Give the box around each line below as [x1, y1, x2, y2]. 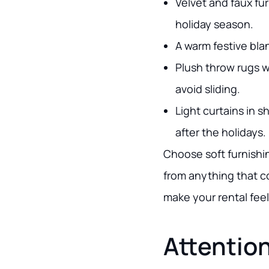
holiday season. [175, 17, 253, 31]
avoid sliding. [175, 82, 240, 96]
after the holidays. [175, 125, 266, 139]
